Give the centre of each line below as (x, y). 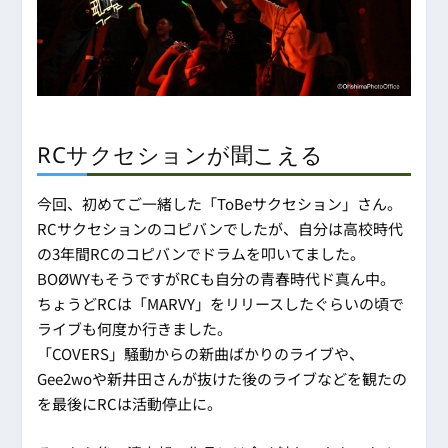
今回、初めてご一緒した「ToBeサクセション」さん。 (220, 204)
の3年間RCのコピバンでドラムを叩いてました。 (201, 254)
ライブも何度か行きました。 (135, 329)
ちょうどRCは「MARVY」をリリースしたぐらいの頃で (221, 304)
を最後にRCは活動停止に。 (130, 404)
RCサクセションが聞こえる (180, 154)
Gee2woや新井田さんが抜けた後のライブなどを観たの (222, 379)
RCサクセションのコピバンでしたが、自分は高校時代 (220, 229)
